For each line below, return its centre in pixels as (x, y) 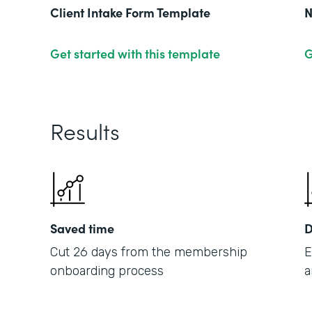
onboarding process (107, 271)
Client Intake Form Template (130, 12)
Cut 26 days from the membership (149, 252)
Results (85, 131)
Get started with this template (135, 53)
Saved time (82, 228)
